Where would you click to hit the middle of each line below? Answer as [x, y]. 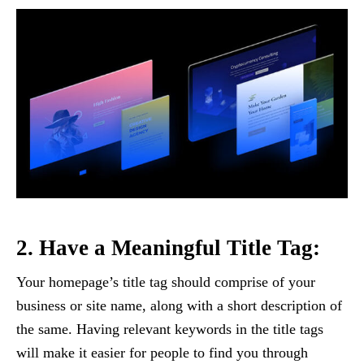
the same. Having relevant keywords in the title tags [170, 329]
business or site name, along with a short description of [179, 306]
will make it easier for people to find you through [162, 353]
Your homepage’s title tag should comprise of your [166, 282]
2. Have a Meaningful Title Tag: [168, 248]
